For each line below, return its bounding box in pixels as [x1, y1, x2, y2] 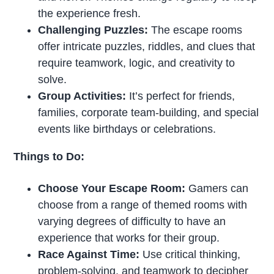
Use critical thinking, [139, 248, 241, 261]
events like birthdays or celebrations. [38, 123, 217, 136]
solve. [38, 73, 67, 86]
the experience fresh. [38, 7, 141, 20]
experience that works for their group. [38, 232, 220, 245]
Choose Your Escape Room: [38, 182, 186, 195]
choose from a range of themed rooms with [38, 199, 248, 212]
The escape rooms [148, 24, 243, 37]
